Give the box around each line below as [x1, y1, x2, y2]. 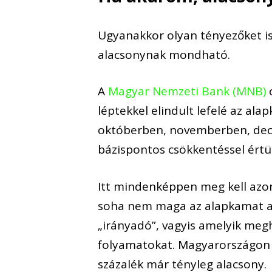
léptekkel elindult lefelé [98, 103, 228, 119]
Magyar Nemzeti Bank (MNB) [108, 83, 270, 100]
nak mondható [146, 46, 228, 63]
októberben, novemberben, [98, 122, 254, 138]
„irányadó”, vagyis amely [98, 217, 233, 233]
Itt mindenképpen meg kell [98, 178, 250, 194]
